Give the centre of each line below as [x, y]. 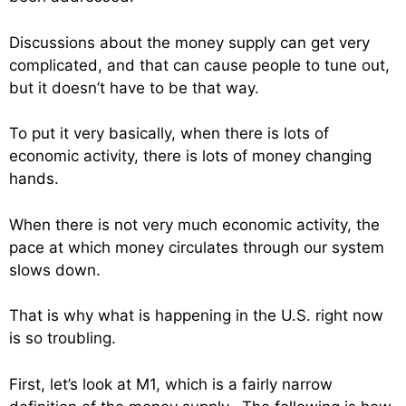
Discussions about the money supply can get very [189, 42]
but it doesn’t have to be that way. [134, 87]
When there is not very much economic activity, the [194, 224]
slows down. [55, 270]
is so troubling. [63, 338]
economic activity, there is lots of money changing [190, 156]
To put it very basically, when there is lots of [169, 134]
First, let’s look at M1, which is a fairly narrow [171, 384]
